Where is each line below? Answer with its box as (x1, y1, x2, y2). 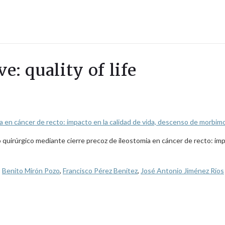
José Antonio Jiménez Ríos (141, 166, 224, 175)
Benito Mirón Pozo (2, 166, 60, 175)
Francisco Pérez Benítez (63, 166, 138, 175)
